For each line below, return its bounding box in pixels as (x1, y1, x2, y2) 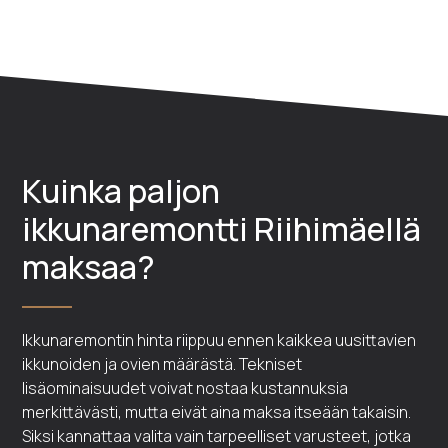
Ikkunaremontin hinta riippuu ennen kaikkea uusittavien (22, 329, 417, 351)
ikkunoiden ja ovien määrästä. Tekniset (22, 353, 303, 375)
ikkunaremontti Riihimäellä (22, 207, 422, 251)
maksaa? (22, 245, 156, 289)
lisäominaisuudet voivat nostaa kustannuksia (22, 377, 349, 399)
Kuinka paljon (22, 169, 221, 213)
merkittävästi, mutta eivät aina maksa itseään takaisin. (22, 401, 412, 423)
